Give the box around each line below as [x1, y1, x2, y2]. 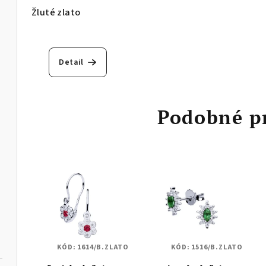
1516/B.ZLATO [191, 242, 243, 252]
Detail [59, 56, 84, 68]
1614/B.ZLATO [77, 242, 129, 252]
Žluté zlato [31, 5, 81, 19]
